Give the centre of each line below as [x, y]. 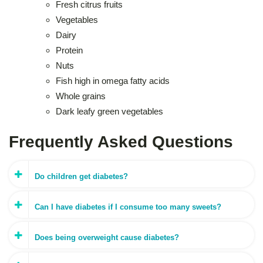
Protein [69, 50]
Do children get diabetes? [81, 176]
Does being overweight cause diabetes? [107, 237]
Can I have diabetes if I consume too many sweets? [128, 207]
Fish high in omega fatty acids [113, 80]
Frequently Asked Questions [121, 141]
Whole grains [81, 96]
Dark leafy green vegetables [109, 111]
